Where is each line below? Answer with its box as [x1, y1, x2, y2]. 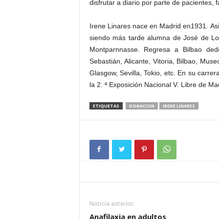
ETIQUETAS [92, 103, 119, 109]
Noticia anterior [89, 199, 134, 208]
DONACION [129, 103, 154, 109]
